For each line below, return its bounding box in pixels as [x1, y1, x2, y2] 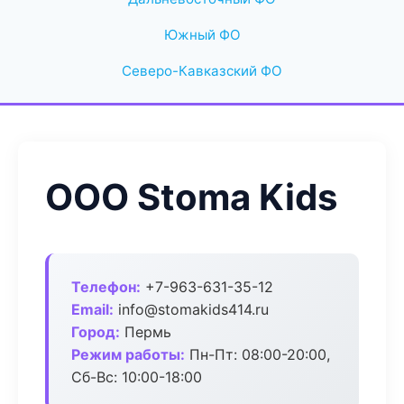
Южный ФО [163, 26, 241, 43]
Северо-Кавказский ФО [122, 62, 282, 79]
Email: [71, 300, 114, 318]
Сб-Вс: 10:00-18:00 [71, 368, 202, 386]
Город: [71, 323, 120, 341]
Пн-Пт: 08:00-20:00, [185, 345, 330, 363]
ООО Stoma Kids [45, 175, 337, 219]
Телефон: [71, 278, 141, 296]
